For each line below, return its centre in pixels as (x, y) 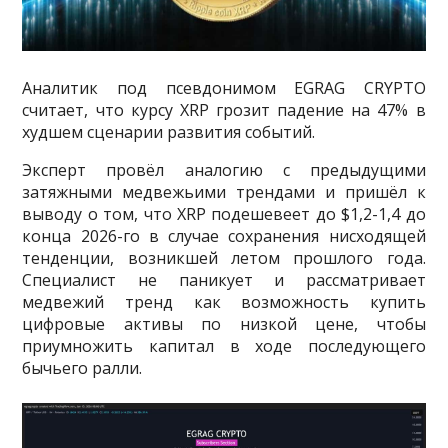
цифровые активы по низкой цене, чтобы (224, 323)
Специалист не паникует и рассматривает (224, 279)
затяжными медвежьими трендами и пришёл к (224, 191)
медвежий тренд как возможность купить (224, 301)
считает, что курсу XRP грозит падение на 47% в (224, 109)
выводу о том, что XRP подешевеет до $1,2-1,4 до (224, 213)
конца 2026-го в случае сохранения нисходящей (224, 235)
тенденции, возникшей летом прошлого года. (224, 257)
